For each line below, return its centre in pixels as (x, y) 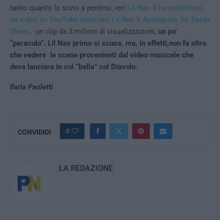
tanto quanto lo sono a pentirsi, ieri (69, 8)
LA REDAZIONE (86, 168)
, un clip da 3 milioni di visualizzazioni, (94, 32)
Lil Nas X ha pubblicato (165, 8)
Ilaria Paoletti (31, 87)
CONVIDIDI (34, 132)
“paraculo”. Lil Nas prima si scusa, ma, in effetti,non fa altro (108, 43)
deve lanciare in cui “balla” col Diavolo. (75, 67)
